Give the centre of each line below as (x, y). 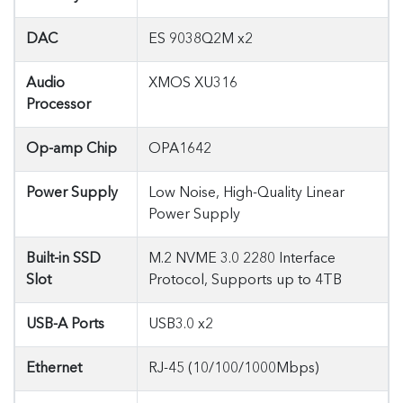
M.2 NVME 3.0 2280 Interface (242, 259)
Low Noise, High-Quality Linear (246, 193)
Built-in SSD (63, 259)
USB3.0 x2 (181, 325)
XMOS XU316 (193, 84)
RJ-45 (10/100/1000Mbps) (234, 369)
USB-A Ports (65, 325)
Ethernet (54, 369)
